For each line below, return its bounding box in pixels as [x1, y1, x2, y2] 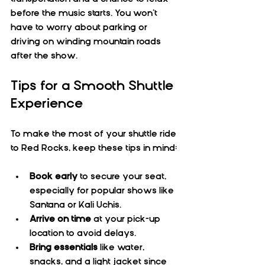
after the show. [11, 50, 77, 60]
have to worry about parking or [11, 22, 150, 32]
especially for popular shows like [30, 185, 176, 195]
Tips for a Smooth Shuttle [11, 77, 177, 93]
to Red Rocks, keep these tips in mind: [11, 143, 177, 153]
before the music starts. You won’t [11, 8, 160, 18]
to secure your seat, [77, 171, 169, 181]
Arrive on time [30, 214, 91, 224]
